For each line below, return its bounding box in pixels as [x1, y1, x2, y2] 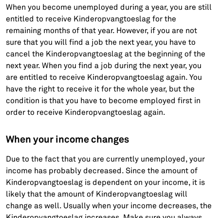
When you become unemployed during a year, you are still [6, 2, 212, 12]
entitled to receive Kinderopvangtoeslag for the [6, 14, 177, 24]
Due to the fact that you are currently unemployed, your [6, 154, 205, 164]
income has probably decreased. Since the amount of [6, 165, 198, 176]
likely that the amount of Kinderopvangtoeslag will [6, 189, 188, 199]
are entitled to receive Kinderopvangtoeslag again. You [6, 72, 202, 82]
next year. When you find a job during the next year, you [6, 60, 202, 71]
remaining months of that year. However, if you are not [6, 25, 198, 36]
